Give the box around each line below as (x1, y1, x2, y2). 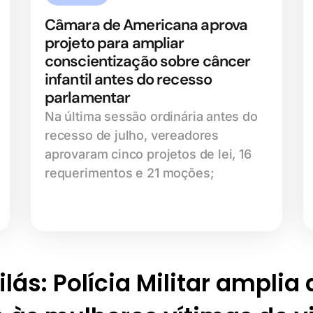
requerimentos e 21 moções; (45, 166, 214, 181)
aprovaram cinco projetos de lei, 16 (45, 147, 252, 162)
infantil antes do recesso (45, 69, 212, 90)
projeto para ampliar (45, 33, 184, 54)
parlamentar (45, 87, 131, 108)
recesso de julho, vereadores (45, 128, 219, 143)
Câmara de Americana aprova (45, 15, 248, 36)
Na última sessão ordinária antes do (45, 109, 258, 124)
